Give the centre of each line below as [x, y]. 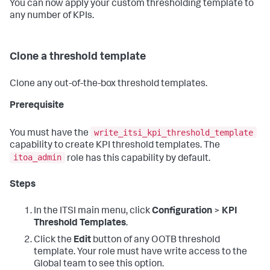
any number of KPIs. [52, 17]
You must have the [50, 133]
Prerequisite [37, 106]
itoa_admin [37, 158]
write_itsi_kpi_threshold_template [174, 132]
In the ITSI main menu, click [93, 212]
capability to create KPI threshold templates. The [115, 146]
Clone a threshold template [78, 58]
